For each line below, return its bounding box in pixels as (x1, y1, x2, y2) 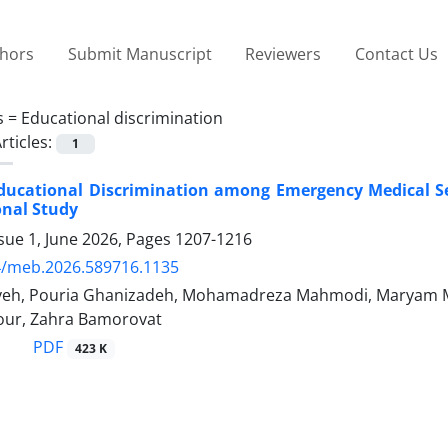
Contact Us (354, 42, 438, 65)
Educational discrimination (21, 106, 223, 129)
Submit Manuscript (67, 42, 212, 65)
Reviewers (245, 42, 322, 65)
